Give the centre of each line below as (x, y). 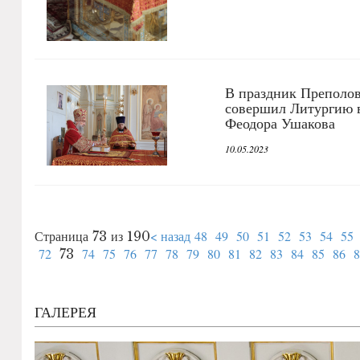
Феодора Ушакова (280, 123)
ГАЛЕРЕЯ (65, 311)
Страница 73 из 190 (92, 236)
